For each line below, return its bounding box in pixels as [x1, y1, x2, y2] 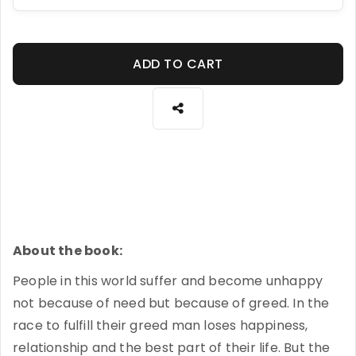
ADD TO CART [133, 55, 223, 74]
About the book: [13, 242, 126, 261]
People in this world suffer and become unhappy [13, 272, 323, 291]
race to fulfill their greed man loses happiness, [13, 316, 308, 335]
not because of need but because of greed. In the [13, 294, 330, 313]
